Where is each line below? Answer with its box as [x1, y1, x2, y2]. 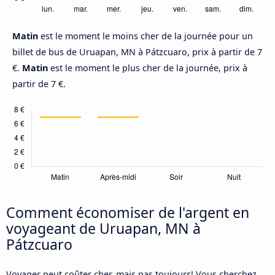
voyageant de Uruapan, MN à [6, 219, 201, 239]
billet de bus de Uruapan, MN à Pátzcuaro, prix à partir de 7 [12, 46, 262, 58]
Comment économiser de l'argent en [6, 203, 249, 223]
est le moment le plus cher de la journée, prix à [48, 62, 247, 74]
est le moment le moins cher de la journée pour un [41, 30, 253, 42]
